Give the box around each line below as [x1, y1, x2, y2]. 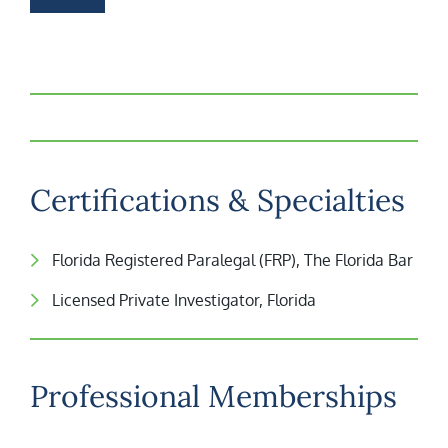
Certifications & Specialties [30, 181, 405, 219]
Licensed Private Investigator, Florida [52, 290, 316, 310]
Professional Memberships [30, 377, 397, 415]
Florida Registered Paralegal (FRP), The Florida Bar [52, 250, 413, 270]
